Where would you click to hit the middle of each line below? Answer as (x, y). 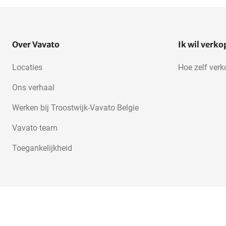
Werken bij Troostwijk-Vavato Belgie (75, 108)
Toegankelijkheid (42, 148)
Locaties (27, 68)
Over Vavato (36, 45)
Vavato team (35, 128)
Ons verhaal (33, 88)
